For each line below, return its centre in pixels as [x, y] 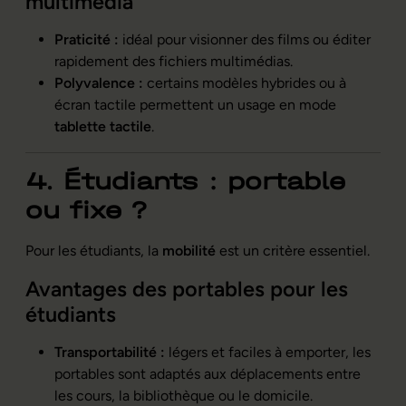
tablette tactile [103, 126]
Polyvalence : [99, 82]
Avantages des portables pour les [187, 289]
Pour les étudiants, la [94, 250]
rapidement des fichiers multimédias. [174, 61]
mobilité [189, 250]
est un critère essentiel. [293, 250]
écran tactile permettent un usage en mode [195, 104]
